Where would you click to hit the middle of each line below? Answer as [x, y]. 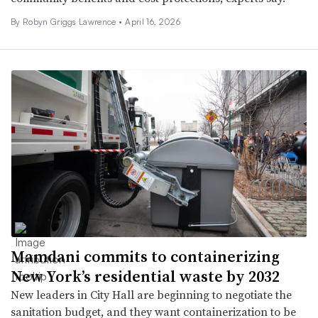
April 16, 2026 [153, 22]
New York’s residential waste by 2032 [145, 276]
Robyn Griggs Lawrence [71, 22]
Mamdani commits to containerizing [145, 256]
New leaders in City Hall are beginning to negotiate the [151, 294]
